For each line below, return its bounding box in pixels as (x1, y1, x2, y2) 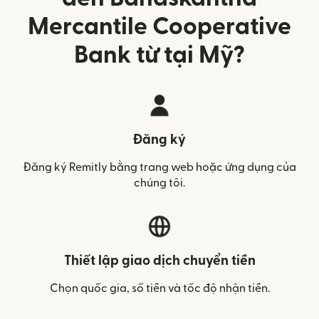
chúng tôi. (134, 177, 185, 189)
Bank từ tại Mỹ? (74, 43, 245, 67)
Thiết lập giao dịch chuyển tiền (63, 254, 256, 268)
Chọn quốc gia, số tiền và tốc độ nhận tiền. (49, 283, 270, 294)
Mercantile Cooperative (28, 15, 291, 38)
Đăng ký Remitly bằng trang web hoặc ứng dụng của (23, 162, 296, 173)
